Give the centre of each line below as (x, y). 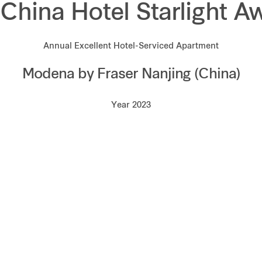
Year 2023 (131, 106)
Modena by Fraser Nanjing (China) (131, 75)
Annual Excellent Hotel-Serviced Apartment (131, 46)
